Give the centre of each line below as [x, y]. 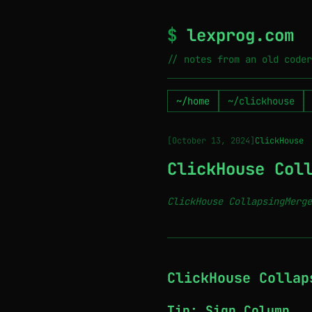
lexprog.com [235, 35]
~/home [193, 101]
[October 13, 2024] [211, 141]
